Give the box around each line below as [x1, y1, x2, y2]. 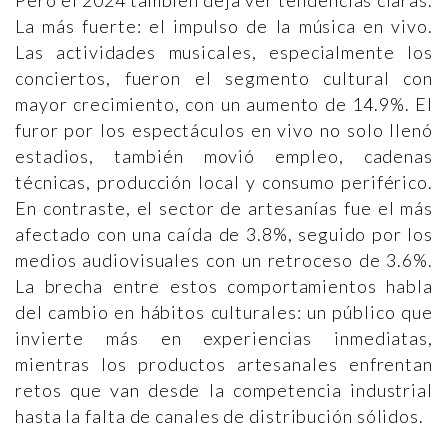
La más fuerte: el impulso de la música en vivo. [15, 15, 433, 38]
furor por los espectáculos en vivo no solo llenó [15, 119, 433, 142]
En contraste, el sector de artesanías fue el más [15, 197, 433, 220]
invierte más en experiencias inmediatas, [15, 327, 433, 350]
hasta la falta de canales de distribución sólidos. [15, 405, 424, 428]
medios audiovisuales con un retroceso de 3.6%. [15, 249, 433, 272]
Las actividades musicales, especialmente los [15, 41, 433, 64]
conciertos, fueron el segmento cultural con [15, 67, 433, 90]
